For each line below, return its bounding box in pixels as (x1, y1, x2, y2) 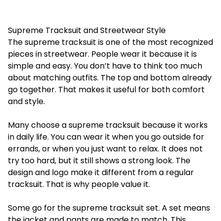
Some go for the (8, 202, 73, 214)
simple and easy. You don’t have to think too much (8, 60, 202, 72)
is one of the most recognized (96, 37, 213, 48)
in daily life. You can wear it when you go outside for (8, 131, 204, 143)
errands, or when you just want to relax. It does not (8, 143, 203, 154)
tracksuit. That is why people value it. (8, 179, 150, 190)
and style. (8, 96, 45, 107)
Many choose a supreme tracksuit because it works (8, 119, 208, 131)
